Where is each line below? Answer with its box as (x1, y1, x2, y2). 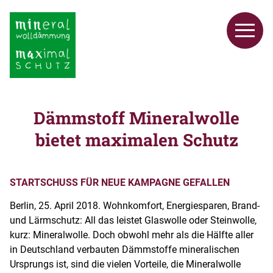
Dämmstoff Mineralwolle (34, 107, 239, 129)
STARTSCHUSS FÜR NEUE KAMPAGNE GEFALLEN (10, 177, 230, 188)
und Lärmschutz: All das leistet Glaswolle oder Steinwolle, (10, 214, 257, 227)
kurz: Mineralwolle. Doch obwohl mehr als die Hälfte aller (10, 229, 253, 241)
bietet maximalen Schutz (35, 129, 238, 151)
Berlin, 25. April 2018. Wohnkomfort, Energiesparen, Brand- (10, 200, 260, 212)
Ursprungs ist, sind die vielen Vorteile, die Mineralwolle (10, 258, 241, 271)
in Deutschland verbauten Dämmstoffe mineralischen (10, 244, 239, 256)
